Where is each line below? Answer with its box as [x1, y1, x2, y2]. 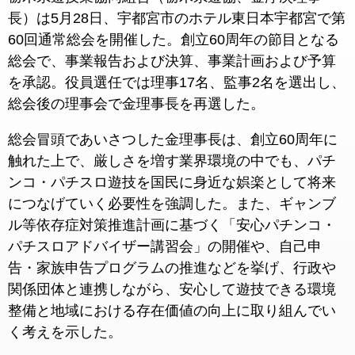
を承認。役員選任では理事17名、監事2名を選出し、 [8, 74, 345, 90]
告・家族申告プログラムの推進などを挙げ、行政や [8, 260, 336, 276]
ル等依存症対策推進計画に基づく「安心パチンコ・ [8, 217, 336, 233]
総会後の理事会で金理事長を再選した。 [8, 96, 265, 112]
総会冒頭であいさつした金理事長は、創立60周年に [8, 132, 338, 147]
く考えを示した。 [8, 324, 122, 340]
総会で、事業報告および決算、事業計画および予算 [8, 53, 336, 69]
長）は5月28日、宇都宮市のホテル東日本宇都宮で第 [8, 10, 345, 26]
